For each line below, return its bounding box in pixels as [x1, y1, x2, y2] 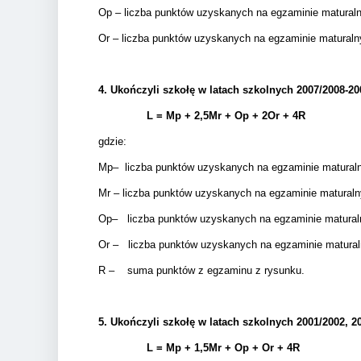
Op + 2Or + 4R [234, 109, 305, 122]
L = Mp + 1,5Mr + [147, 341, 234, 354]
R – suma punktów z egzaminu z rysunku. [98, 263, 305, 276]
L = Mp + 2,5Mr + [147, 109, 234, 122]
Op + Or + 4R [234, 341, 300, 354]
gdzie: [98, 135, 127, 147]
